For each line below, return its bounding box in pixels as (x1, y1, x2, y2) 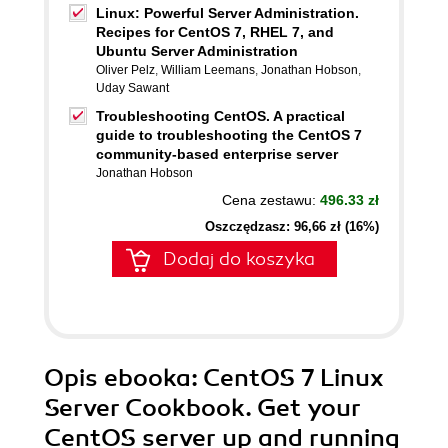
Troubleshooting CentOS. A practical (96, 108, 345, 124)
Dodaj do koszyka (163, 248, 315, 270)
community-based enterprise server (96, 146, 338, 162)
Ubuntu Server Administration (96, 43, 298, 59)
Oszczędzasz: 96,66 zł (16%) (205, 219, 379, 234)
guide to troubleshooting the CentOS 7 (96, 127, 362, 143)
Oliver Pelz (96, 63, 155, 77)
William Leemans (161, 63, 255, 77)
